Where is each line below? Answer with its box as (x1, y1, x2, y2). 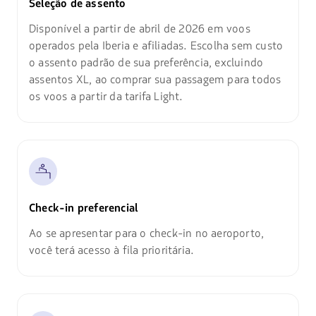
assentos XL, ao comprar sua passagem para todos (28, 72, 281, 88)
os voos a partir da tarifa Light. (28, 89, 183, 105)
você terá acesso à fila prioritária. (28, 243, 195, 259)
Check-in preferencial (28, 200, 138, 217)
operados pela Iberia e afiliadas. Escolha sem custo (28, 38, 284, 54)
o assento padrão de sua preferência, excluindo (28, 55, 264, 71)
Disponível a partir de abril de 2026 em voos (28, 21, 250, 37)
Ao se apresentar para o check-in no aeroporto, (28, 226, 265, 242)
